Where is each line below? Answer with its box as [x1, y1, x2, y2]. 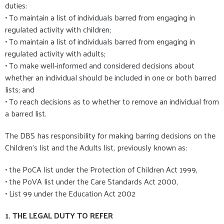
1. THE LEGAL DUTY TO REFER [5, 208, 113, 223]
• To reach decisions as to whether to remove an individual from [5, 94, 219, 109]
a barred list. [5, 106, 46, 121]
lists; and [5, 82, 34, 97]
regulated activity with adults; [5, 46, 105, 61]
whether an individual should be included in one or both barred [5, 70, 216, 85]
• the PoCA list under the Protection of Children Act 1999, [5, 162, 197, 177]
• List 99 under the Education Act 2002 [5, 186, 135, 201]
